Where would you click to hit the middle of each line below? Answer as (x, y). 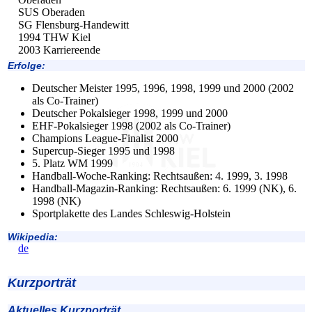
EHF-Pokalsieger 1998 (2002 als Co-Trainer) (131, 126)
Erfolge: (26, 66)
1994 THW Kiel (54, 38)
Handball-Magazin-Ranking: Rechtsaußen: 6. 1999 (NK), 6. (164, 189)
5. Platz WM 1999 (72, 164)
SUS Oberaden (52, 13)
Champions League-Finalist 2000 (105, 139)
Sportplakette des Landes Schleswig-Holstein (131, 214)
